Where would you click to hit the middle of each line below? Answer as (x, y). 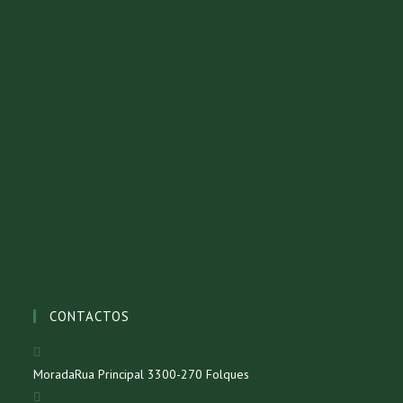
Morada (54, 374)
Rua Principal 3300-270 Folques (162, 374)
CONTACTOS (90, 316)
